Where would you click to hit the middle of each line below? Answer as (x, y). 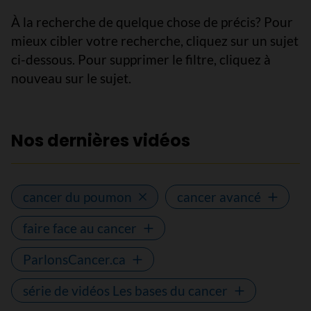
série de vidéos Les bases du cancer (125, 291)
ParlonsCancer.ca (74, 259)
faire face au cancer (80, 228)
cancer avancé (219, 197)
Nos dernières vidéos (101, 141)
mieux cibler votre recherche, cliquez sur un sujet (155, 41)
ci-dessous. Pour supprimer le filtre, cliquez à (141, 59)
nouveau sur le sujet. (71, 78)
